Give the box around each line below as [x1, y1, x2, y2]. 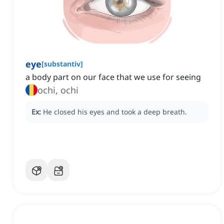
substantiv [44, 59, 80, 69]
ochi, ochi [37, 84, 78, 96]
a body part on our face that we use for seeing [25, 71, 201, 83]
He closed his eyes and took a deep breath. [43, 107, 187, 117]
